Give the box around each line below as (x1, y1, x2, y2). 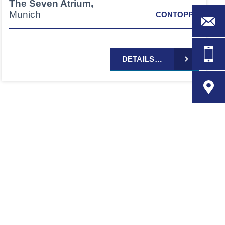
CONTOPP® (155, 10, 199, 19)
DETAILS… (122, 54, 162, 63)
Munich (9, 9, 41, 20)
